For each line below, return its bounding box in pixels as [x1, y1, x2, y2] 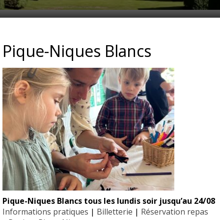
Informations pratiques [2, 206, 89, 217]
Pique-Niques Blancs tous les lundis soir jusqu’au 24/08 [2, 195, 216, 206]
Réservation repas [141, 206, 209, 217]
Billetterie [97, 206, 133, 217]
